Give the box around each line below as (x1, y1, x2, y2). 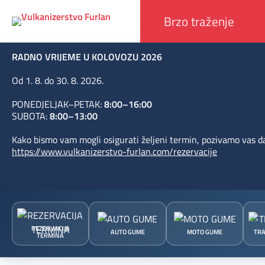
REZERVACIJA (31, 224, 70, 234)
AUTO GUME (110, 227, 145, 237)
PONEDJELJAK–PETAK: (12, 97, 104, 112)
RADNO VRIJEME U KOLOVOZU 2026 (12, 50, 162, 64)
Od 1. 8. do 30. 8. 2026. (12, 73, 104, 88)
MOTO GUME (187, 227, 223, 237)
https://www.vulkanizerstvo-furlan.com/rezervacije (12, 144, 217, 159)
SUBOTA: (12, 109, 50, 124)
